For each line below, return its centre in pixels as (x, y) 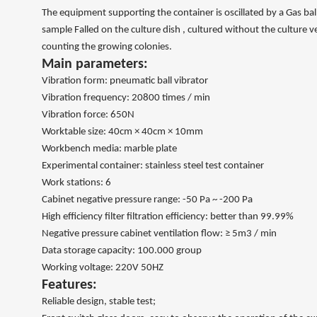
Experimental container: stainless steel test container (153, 166)
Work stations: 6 (76, 183)
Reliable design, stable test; (99, 302)
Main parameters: (95, 64)
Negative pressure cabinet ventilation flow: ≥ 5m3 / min (159, 234)
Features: (69, 285)
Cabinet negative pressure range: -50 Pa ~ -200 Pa (147, 200)
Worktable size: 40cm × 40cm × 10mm (122, 132)
